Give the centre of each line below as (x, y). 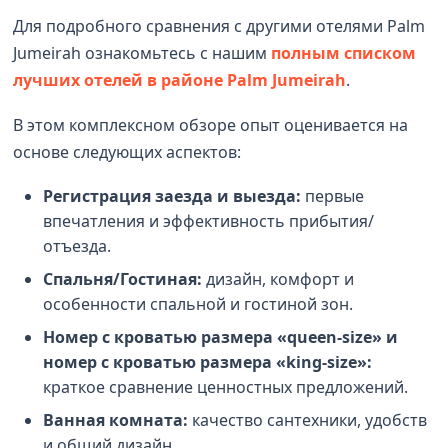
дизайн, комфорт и (278, 278)
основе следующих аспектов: (127, 151)
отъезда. (77, 245)
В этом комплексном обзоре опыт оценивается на (211, 124)
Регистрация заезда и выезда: (172, 195)
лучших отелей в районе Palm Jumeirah (180, 79)
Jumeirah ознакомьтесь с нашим (142, 52)
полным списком (344, 52)
